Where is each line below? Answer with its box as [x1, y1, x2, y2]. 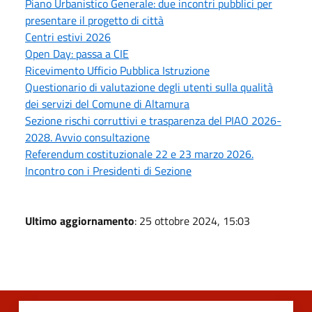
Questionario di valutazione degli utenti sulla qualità [25, 78, 273, 95]
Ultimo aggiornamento [25, 212, 134, 229]
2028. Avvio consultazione [25, 128, 150, 146]
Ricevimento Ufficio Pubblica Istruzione [25, 61, 210, 79]
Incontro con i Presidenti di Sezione [25, 162, 192, 179]
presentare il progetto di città [25, 11, 164, 29]
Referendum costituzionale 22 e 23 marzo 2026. [25, 145, 253, 162]
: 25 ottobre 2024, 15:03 [134, 212, 250, 229]
